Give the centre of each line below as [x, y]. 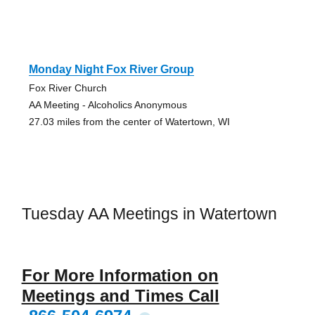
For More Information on [120, 275]
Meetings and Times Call [120, 295]
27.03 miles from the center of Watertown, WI [129, 122]
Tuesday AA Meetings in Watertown [149, 214]
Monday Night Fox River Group [111, 70]
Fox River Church [67, 88]
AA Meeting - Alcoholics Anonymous [108, 105]
